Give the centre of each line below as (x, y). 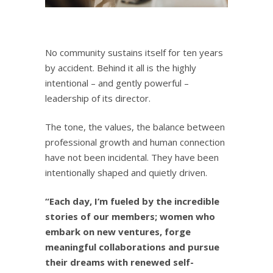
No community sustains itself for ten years (134, 52)
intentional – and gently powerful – (117, 83)
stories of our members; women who (130, 216)
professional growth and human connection (135, 142)
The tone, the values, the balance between (135, 126)
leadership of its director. (98, 98)
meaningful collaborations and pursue (132, 246)
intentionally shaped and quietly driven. (126, 172)
